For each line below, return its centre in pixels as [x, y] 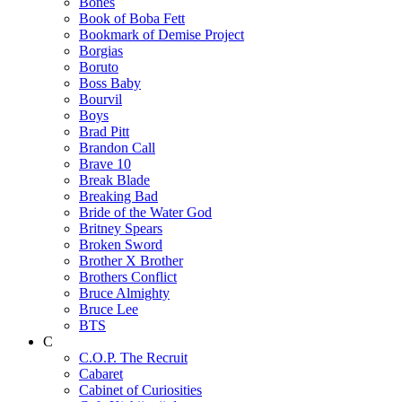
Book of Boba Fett [132, 18]
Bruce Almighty [124, 293]
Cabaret [101, 373]
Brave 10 [105, 163]
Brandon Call [117, 147]
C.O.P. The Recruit [133, 357]
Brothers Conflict [128, 276]
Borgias [101, 50]
